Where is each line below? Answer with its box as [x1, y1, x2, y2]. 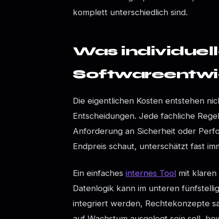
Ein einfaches [73, 168, 126, 178]
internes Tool [126, 168, 176, 178]
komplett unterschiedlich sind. [73, 7, 188, 17]
